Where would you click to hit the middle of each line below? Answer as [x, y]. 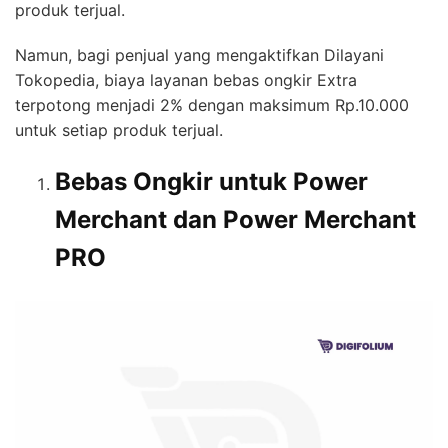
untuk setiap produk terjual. [121, 129]
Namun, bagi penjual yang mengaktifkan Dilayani [199, 54]
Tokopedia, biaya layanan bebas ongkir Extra [186, 79]
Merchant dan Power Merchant [235, 219]
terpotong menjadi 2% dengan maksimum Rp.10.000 [212, 104]
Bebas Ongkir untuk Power [211, 181]
